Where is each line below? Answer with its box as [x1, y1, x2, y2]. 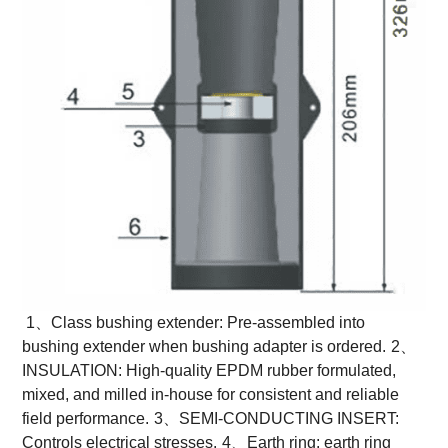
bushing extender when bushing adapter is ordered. [22, 337, 387, 355]
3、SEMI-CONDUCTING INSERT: [154, 409, 400, 427]
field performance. [22, 409, 150, 427]
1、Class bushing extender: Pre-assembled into [22, 313, 366, 331]
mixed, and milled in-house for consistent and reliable [22, 385, 400, 403]
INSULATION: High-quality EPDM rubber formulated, [22, 361, 397, 379]
